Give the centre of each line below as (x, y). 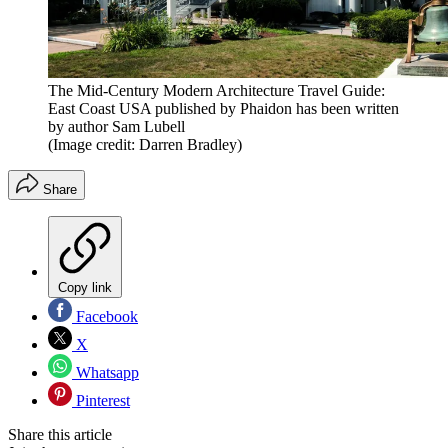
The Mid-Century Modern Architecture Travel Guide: (216, 91)
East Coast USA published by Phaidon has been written (223, 109)
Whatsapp (105, 373)
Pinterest (101, 401)
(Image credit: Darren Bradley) (145, 145)
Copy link (85, 288)
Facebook (105, 317)
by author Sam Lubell (116, 127)
